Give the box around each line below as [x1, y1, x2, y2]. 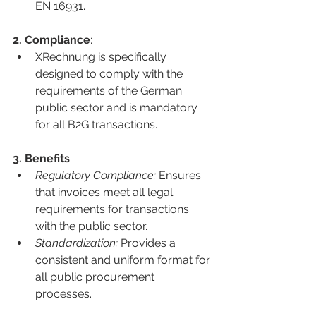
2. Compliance [13, 32, 90, 47]
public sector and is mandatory [35, 100, 200, 114]
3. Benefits [13, 151, 70, 165]
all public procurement [35, 269, 157, 284]
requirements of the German [35, 83, 185, 97]
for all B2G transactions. [35, 117, 157, 131]
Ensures [156, 168, 204, 182]
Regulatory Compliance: [35, 168, 156, 182]
